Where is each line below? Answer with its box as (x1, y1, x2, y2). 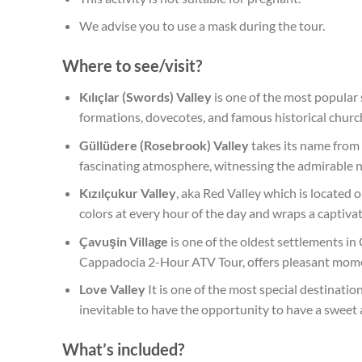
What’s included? (62, 339, 184, 360)
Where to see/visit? (62, 55, 202, 75)
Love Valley (78, 281, 145, 297)
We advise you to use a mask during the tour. (78, 18, 325, 34)
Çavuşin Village (78, 233, 168, 249)
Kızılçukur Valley (78, 185, 176, 201)
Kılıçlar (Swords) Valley (78, 88, 212, 104)
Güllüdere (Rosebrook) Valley (78, 137, 249, 153)
